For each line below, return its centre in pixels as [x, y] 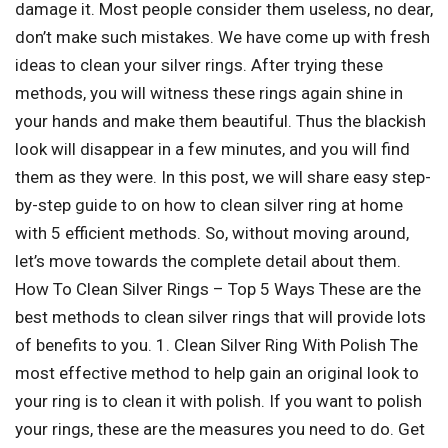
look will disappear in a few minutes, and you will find [212, 148]
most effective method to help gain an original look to [217, 372]
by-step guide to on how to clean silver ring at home [209, 204]
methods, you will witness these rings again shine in [209, 92]
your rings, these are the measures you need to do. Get [220, 428]
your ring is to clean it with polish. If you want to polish [218, 400]
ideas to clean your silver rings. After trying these [199, 64]
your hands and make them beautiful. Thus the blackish [220, 120]
